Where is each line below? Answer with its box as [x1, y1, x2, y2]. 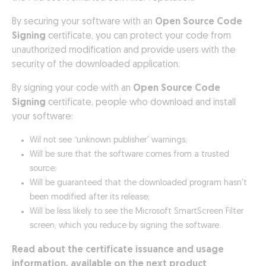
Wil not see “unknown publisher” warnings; [30, 136, 187, 145]
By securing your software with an [12, 17, 155, 27]
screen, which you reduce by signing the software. [30, 221, 221, 230]
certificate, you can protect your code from [48, 31, 231, 41]
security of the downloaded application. [12, 60, 180, 69]
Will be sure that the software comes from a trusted [30, 150, 229, 159]
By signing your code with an [12, 84, 133, 93]
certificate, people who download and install [48, 98, 236, 107]
